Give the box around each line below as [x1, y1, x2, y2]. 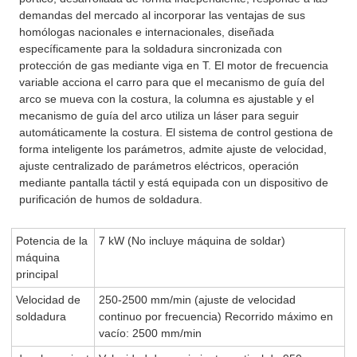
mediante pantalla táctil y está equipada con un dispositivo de [19, 175, 329, 189]
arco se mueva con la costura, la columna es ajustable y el [19, 92, 315, 105]
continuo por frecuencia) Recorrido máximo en [99, 309, 334, 323]
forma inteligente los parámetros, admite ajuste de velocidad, [19, 142, 328, 155]
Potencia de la [16, 233, 88, 247]
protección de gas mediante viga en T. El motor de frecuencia [19, 58, 329, 72]
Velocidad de [16, 292, 81, 306]
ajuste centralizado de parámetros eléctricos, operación [19, 159, 300, 172]
